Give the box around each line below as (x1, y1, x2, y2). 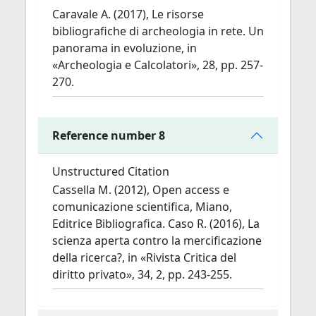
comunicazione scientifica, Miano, (52, 199, 232, 214)
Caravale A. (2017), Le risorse (52, 6, 204, 22)
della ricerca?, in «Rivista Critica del (52, 250, 236, 265)
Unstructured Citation (52, 164, 169, 179)
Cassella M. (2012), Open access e (52, 182, 229, 197)
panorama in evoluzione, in (52, 40, 197, 56)
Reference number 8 (52, 127, 165, 143)
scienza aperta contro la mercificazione (52, 233, 262, 248)
